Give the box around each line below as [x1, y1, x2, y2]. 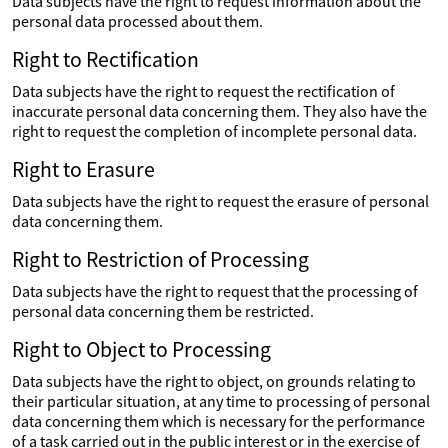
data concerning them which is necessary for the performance [12, 411, 425, 431]
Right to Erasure [12, 156, 155, 183]
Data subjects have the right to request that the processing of [12, 281, 418, 301]
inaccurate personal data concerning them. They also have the [12, 101, 427, 121]
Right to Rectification [12, 46, 199, 73]
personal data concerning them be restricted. [12, 301, 314, 321]
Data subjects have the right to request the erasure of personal [12, 191, 429, 211]
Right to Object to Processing [12, 336, 271, 363]
